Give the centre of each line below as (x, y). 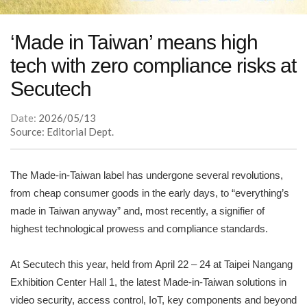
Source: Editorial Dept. (62, 132)
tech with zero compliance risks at (153, 66)
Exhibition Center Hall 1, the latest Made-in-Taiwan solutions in (148, 282)
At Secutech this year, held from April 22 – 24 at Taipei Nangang (151, 265)
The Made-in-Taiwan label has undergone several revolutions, (147, 175)
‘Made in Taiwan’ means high (134, 42)
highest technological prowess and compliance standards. (139, 229)
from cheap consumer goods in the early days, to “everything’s (150, 193)
